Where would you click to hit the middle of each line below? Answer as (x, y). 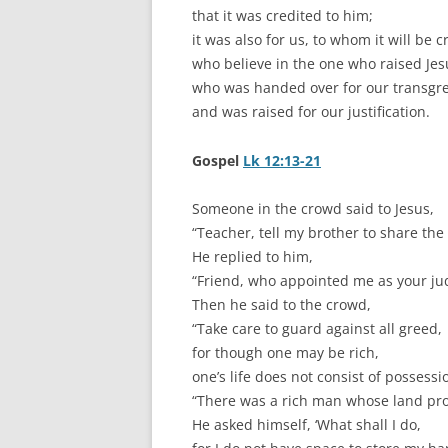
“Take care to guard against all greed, (317, 329)
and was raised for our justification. (311, 112)
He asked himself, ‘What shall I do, (306, 425)
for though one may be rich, (285, 353)
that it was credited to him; (282, 16)
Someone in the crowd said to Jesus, (313, 209)
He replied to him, (252, 257)
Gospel (217, 161)
